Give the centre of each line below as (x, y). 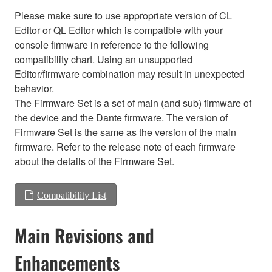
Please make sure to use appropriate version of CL (123, 15)
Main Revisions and (84, 235)
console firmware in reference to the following (112, 44)
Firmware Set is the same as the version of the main (125, 132)
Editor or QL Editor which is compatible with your (119, 30)
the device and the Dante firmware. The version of (121, 117)
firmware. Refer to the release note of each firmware (125, 146)
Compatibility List (72, 195)
